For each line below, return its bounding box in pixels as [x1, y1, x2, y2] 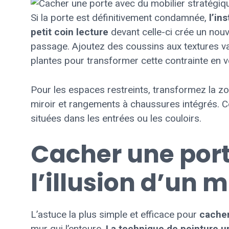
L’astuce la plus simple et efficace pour [31, 209, 199, 221]
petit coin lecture [31, 26, 108, 38]
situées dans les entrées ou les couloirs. [31, 112, 201, 124]
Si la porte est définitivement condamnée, [31, 12, 209, 24]
